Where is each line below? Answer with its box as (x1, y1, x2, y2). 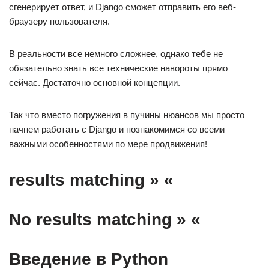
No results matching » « (9, 210, 201, 229)
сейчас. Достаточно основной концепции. (9, 77, 180, 88)
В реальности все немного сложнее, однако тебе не (9, 49, 223, 59)
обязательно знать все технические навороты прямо (9, 63, 228, 73)
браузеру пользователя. (9, 16, 110, 26)
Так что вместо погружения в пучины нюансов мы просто (9, 110, 244, 120)
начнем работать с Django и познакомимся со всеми (9, 124, 225, 134)
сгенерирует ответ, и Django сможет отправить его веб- (9, 2, 236, 12)
